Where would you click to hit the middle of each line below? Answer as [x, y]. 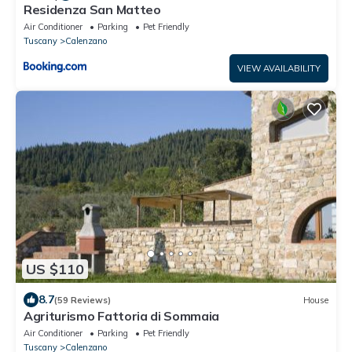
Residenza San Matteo [92, 10]
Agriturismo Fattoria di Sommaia [122, 316]
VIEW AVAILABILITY [279, 69]
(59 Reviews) [82, 300]
